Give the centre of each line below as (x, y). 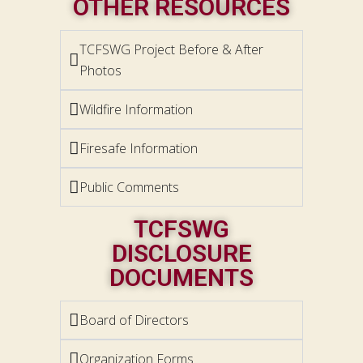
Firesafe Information (139, 149)
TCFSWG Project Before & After (171, 50)
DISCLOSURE (181, 254)
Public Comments (129, 188)
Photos (100, 71)
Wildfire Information (136, 110)
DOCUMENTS (181, 278)
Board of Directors (134, 320)
